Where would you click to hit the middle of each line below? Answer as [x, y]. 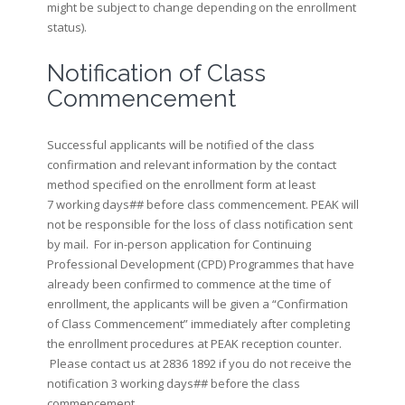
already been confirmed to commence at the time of [188, 284]
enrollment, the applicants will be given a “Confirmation [197, 304]
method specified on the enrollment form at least [181, 184]
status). [68, 27]
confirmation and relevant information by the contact [191, 165]
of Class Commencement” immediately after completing [198, 324]
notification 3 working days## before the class [173, 383]
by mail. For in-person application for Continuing [179, 244]
